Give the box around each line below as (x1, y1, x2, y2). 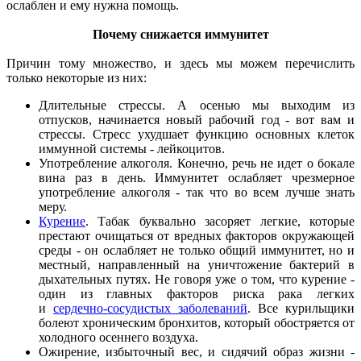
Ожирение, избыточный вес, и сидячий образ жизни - (39, 344, 355, 359)
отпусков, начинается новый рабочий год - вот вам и (39, 112, 355, 127)
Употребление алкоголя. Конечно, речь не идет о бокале (39, 156, 355, 170)
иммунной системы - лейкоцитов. (39, 141, 228, 156)
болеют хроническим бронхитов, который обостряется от (39, 315, 355, 330)
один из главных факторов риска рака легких (39, 286, 355, 301)
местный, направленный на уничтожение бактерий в (39, 257, 355, 272)
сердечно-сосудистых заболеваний (53, 301, 247, 315)
